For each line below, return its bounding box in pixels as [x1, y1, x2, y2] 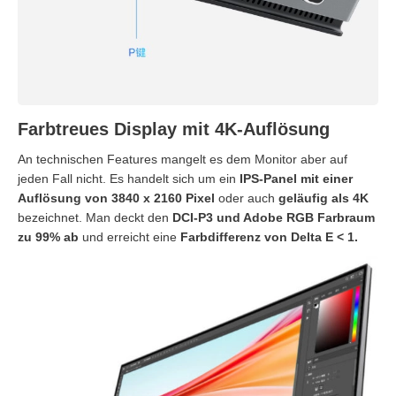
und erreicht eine [79, 229, 180, 244]
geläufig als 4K [278, 190, 369, 205]
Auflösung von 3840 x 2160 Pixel [18, 190, 215, 205]
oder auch [215, 190, 278, 205]
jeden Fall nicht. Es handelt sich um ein [18, 171, 240, 186]
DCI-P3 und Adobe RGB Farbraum [172, 209, 375, 225]
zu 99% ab [18, 229, 79, 244]
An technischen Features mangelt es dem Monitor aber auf [18, 151, 347, 166]
